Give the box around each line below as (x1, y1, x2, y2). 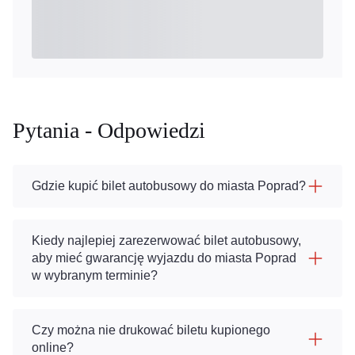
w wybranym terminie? (32, 269, 158, 282)
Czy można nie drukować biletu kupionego (32, 323, 270, 337)
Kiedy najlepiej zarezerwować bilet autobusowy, (32, 234, 301, 247)
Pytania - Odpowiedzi (13, 118, 205, 143)
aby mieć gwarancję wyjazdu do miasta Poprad (32, 251, 296, 265)
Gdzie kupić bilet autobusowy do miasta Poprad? (32, 179, 306, 193)
